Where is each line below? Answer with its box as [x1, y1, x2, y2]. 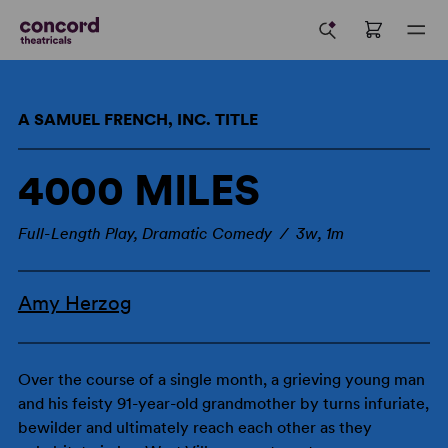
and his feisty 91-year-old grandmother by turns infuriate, [17, 394, 429, 413]
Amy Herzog [17, 291, 132, 315]
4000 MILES [17, 165, 260, 215]
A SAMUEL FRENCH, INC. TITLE [17, 110, 258, 129]
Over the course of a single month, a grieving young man [17, 370, 425, 389]
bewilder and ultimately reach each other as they [17, 418, 372, 437]
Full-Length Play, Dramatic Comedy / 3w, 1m [17, 224, 344, 243]
